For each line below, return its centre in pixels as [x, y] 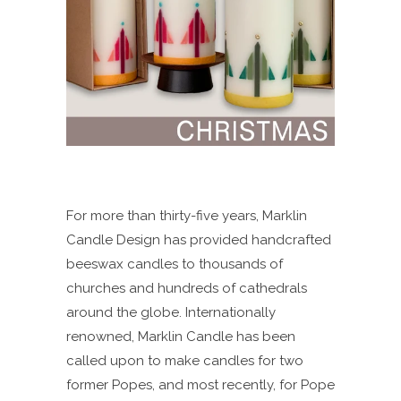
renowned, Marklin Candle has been [181, 337]
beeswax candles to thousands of [175, 264]
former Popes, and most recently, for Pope [200, 385]
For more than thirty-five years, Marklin [187, 216]
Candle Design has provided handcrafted [199, 240]
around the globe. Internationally [171, 312]
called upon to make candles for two [185, 361]
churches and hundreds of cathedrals [187, 288]
